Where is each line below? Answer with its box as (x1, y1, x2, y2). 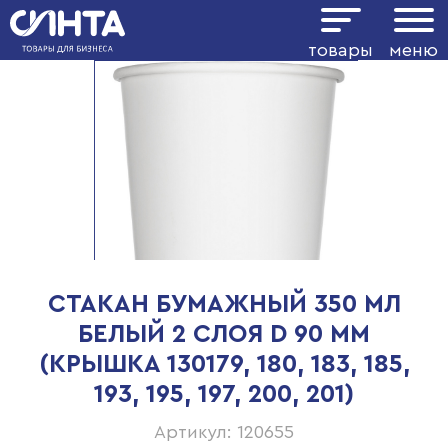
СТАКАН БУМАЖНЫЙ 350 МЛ (47, 292, 401, 317)
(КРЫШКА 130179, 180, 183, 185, (38, 352, 410, 377)
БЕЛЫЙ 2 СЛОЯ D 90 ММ (78, 322, 370, 347)
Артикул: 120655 (154, 423, 294, 441)
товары (308, 41, 373, 59)
